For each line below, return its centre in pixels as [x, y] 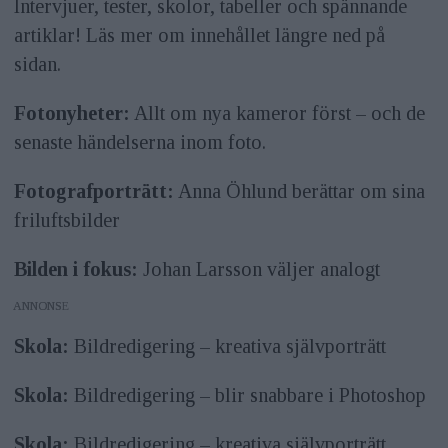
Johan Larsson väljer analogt [258, 268]
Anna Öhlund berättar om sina [299, 190]
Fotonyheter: [71, 112]
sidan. [37, 64]
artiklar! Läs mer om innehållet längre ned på [199, 35]
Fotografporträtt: [93, 190]
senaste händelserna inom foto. [139, 141]
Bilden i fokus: [75, 268]
